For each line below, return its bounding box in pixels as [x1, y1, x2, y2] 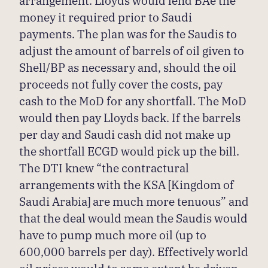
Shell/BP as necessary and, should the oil [19, 59, 236, 75]
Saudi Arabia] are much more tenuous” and [19, 193, 249, 209]
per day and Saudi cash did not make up [19, 126, 231, 142]
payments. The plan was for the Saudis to [19, 25, 237, 42]
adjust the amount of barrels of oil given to [19, 42, 244, 59]
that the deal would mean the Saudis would [19, 209, 248, 226]
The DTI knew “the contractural [19, 159, 189, 176]
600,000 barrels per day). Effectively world [19, 243, 248, 260]
